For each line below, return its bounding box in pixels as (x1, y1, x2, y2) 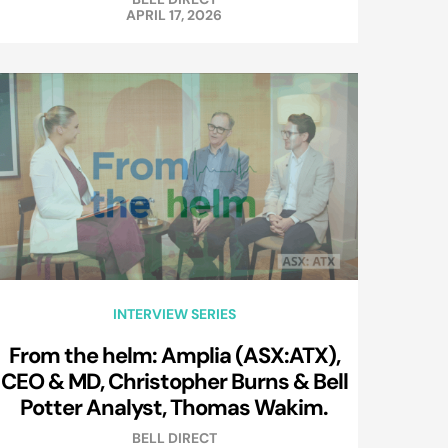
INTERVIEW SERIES (112, 305, 236, 324)
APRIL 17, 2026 (126, 6, 222, 25)
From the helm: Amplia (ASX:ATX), (8, 341, 340, 370)
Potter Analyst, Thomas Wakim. (20, 393, 328, 422)
